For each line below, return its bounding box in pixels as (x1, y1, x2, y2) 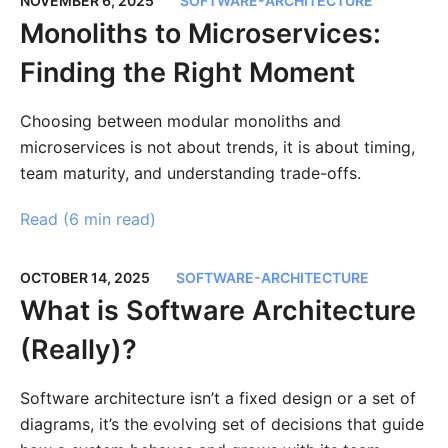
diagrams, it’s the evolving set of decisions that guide (19, 414, 424, 435)
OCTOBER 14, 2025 (19, 269, 150, 287)
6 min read (68, 208, 150, 229)
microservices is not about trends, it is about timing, (19, 137, 415, 158)
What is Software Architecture (19, 294, 416, 328)
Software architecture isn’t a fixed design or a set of (19, 388, 416, 409)
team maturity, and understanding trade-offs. (19, 163, 361, 184)
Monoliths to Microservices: (19, 17, 381, 51)
